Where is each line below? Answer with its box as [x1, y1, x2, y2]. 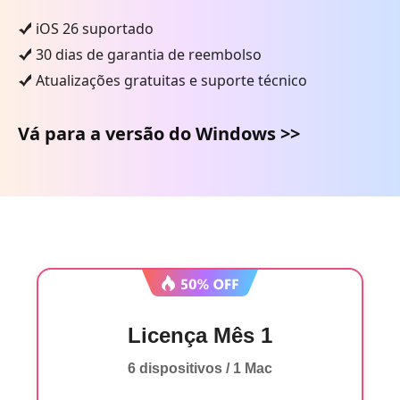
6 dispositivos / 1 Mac [128, 361, 272, 376]
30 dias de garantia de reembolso [36, 45, 262, 64]
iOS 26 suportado [36, 19, 154, 38]
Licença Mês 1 [128, 323, 272, 347]
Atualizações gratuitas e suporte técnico [36, 71, 307, 90]
